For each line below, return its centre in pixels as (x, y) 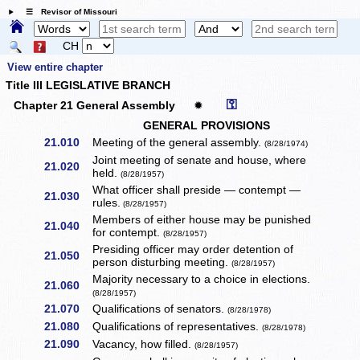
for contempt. (128, 233)
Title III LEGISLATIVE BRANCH (87, 86)
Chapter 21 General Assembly (95, 106)
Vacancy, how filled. (144, 344)
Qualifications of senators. (160, 309)
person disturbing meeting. (162, 262)
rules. (107, 203)
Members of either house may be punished (202, 220)
